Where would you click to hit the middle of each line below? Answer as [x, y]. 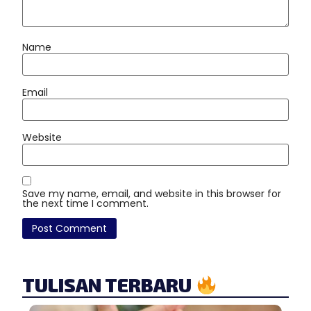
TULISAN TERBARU [109, 285]
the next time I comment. [85, 204]
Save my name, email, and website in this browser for [152, 194]
